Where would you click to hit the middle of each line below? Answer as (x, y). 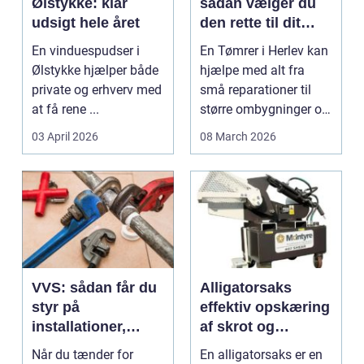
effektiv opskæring (265, 307)
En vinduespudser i (86, 51)
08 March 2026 (238, 136)
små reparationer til (256, 90)
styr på (56, 307)
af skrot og (237, 327)
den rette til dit (250, 23)
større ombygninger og (264, 109)
